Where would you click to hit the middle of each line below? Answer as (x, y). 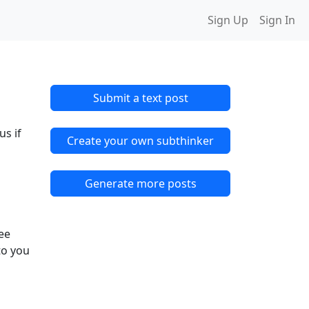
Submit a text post (140, 98)
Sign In (277, 20)
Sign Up (228, 20)
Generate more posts (140, 183)
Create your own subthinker (140, 140)
